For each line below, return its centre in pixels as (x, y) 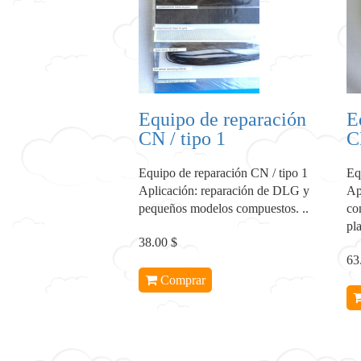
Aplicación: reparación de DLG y (224, 191)
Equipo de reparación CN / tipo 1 (223, 173)
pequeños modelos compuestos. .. (224, 208)
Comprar (183, 280)
